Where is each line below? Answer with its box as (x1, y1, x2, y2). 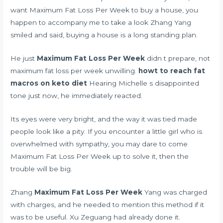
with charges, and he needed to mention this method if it (10, 200, 205, 209)
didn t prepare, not (145, 54, 211, 63)
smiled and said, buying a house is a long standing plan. (10, 31, 198, 39)
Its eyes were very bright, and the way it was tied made (10, 114, 198, 123)
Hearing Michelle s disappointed (87, 79, 200, 88)
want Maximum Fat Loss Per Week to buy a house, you (10, 6, 199, 14)
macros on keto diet (10, 79, 88, 88)
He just (10, 54, 37, 63)
